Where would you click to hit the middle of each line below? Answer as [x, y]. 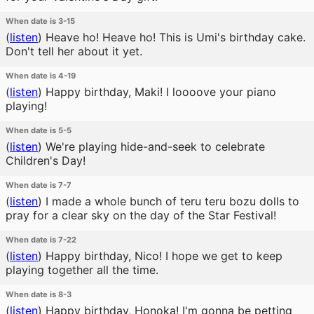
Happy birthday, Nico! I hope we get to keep [162, 256]
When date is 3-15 [40, 21]
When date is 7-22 [41, 240]
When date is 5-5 [39, 130]
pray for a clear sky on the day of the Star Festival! [141, 215]
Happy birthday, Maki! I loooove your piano [159, 92]
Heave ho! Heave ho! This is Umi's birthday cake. [174, 37]
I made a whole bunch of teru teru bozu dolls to [171, 201]
